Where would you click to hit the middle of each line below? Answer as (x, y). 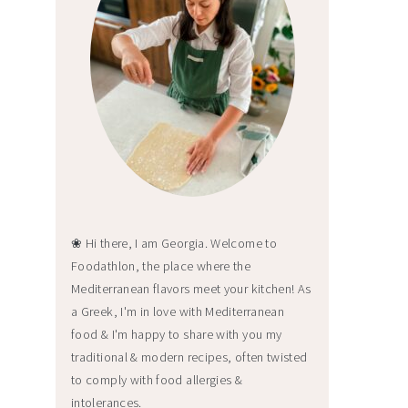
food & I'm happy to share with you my (177, 334)
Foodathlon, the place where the (161, 265)
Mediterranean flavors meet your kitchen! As (191, 288)
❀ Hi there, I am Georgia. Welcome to (174, 243)
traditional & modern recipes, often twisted (189, 357)
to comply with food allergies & (157, 379)
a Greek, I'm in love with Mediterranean (178, 311)
